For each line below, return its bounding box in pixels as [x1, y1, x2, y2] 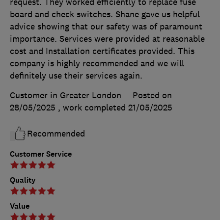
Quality [10, 174, 36, 185]
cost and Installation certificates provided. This [10, 45, 194, 56]
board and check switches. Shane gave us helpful [10, 8, 200, 20]
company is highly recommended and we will [10, 57, 184, 69]
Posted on [133, 89, 172, 101]
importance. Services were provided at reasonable [10, 33, 205, 44]
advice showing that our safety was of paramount [10, 21, 202, 32]
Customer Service [10, 148, 72, 159]
